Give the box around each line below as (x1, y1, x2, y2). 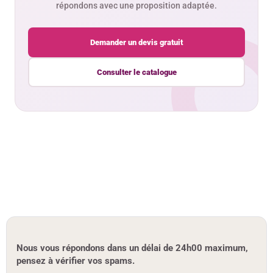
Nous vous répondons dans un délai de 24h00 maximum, (16, 243, 248, 254)
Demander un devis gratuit (90, 38, 183, 48)
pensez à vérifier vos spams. (16, 255, 135, 267)
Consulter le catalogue (96, 68, 177, 77)
